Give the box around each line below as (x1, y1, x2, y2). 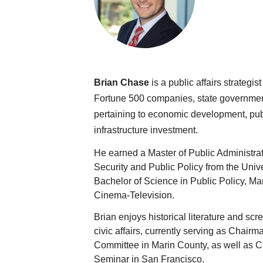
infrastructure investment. (94, 124, 198, 135)
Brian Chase (94, 77, 149, 87)
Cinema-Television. (94, 190, 174, 201)
